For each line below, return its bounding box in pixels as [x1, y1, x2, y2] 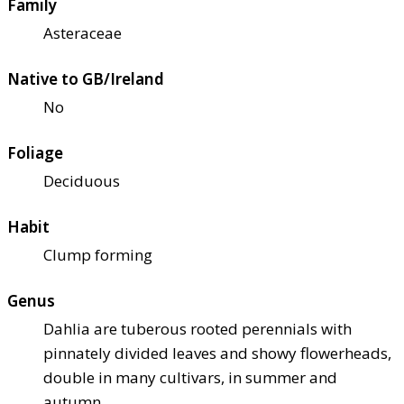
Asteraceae [43, 23, 122, 44]
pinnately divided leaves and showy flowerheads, [43, 343, 391, 364]
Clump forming [43, 244, 152, 266]
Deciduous [43, 170, 120, 192]
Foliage [7, 142, 63, 164]
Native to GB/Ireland [7, 69, 164, 90]
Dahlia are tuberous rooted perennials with [43, 318, 352, 340]
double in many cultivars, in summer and [43, 367, 337, 389]
